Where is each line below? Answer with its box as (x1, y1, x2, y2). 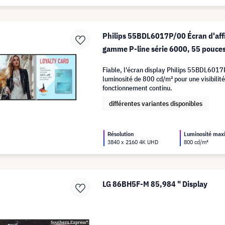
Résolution (107, 130, 134, 138)
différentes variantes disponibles (109, 99, 203, 108)
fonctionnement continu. (102, 83, 173, 92)
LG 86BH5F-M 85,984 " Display (102, 179, 208, 189)
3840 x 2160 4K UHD (107, 138, 159, 146)
